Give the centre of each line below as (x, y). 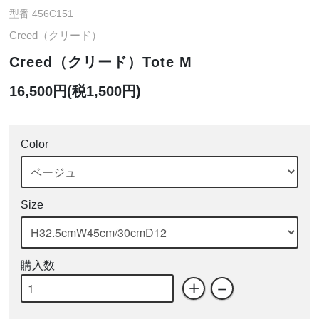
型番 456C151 (42, 14)
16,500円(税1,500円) (75, 91)
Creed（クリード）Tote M (101, 62)
